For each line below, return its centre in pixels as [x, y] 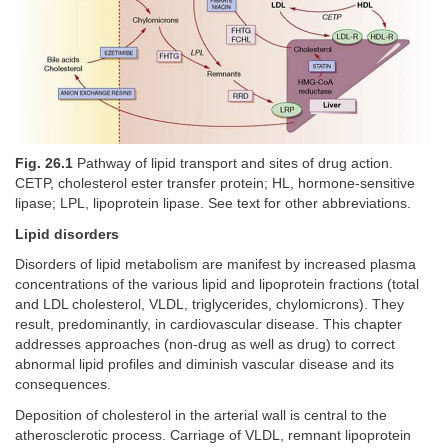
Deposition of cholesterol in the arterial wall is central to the [201, 415]
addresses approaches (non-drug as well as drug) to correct [205, 345]
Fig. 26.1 [44, 164]
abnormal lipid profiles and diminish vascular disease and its [204, 365]
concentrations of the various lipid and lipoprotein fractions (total [217, 285]
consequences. [63, 385]
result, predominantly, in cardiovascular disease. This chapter [208, 325]
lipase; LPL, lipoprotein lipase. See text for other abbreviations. [213, 204]
